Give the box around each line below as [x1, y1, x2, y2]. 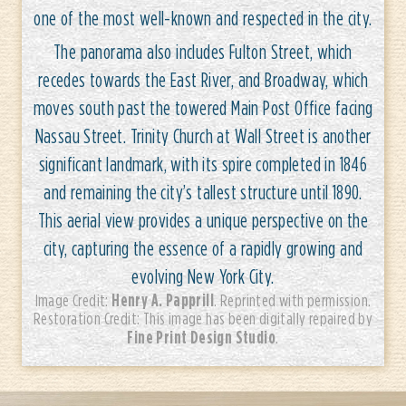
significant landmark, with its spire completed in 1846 [38, 153, 368, 175]
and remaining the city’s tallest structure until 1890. [43, 181, 362, 203]
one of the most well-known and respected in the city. [34, 7, 372, 29]
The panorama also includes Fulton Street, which [53, 41, 353, 63]
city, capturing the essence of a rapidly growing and [43, 237, 363, 259]
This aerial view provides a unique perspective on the [37, 209, 369, 231]
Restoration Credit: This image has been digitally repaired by [33, 309, 373, 328]
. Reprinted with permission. [214, 291, 372, 310]
